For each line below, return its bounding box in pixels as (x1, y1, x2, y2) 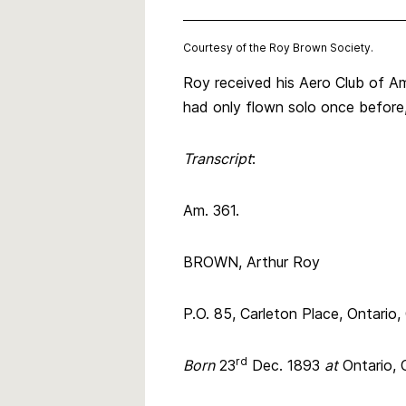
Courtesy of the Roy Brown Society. (183, 40, 373, 54)
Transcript (183, 149, 252, 168)
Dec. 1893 (247, 355, 324, 374)
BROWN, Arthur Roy (183, 252, 320, 271)
